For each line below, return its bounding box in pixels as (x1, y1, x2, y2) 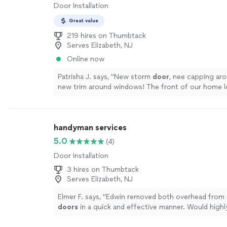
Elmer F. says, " (58, 193, 106, 201)
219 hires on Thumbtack (67, 31, 146, 40)
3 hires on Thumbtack (67, 165, 139, 174)
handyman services (54, 123, 127, 132)
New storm (114, 72, 153, 81)
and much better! (58, 93, 115, 101)
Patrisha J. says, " (58, 72, 114, 81)
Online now (67, 55, 104, 63)
